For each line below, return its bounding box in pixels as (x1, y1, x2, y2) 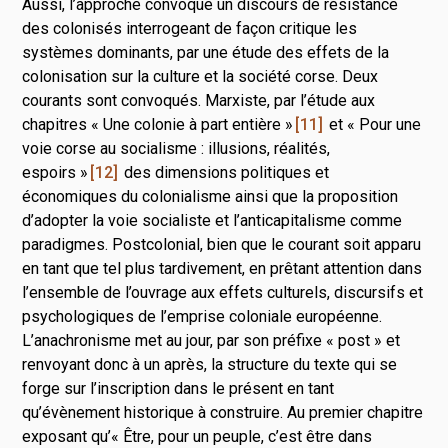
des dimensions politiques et (120, 162, 330, 182)
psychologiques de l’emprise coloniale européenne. (22, 306, 383, 326)
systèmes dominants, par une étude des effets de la (22, 42, 390, 62)
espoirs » (22, 162, 89, 182)
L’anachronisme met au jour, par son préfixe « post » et (22, 330, 401, 350)
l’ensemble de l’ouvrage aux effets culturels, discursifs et (22, 282, 424, 302)
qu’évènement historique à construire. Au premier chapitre (22, 402, 424, 422)
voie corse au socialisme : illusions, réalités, (22, 138, 331, 158)
